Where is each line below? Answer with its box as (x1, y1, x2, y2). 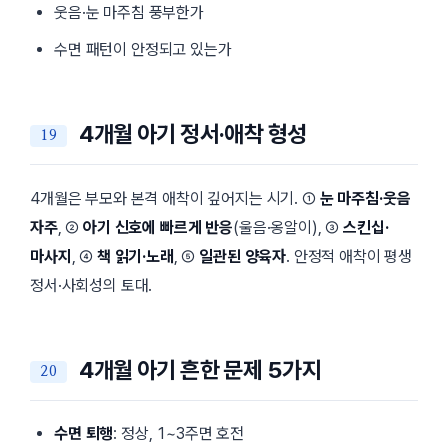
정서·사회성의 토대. (30, 275, 153, 295)
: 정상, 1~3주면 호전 (113, 424, 244, 444)
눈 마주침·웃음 (319, 188, 411, 208)
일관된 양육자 (199, 246, 287, 266)
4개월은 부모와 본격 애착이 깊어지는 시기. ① (30, 188, 320, 208)
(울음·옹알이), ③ (232, 217, 344, 237)
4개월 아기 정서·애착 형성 (79, 120, 307, 149)
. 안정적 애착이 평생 (286, 246, 413, 266)
